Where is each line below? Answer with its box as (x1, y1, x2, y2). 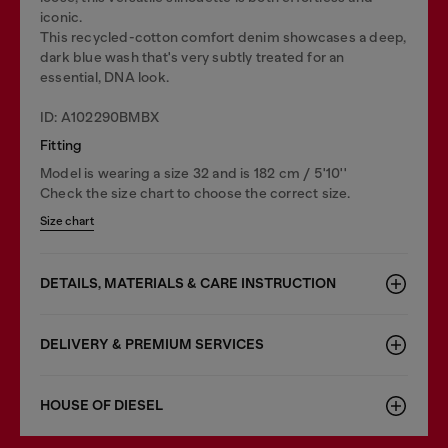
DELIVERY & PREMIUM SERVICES (40, 336, 264, 353)
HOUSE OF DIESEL (40, 397, 163, 414)
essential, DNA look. (40, 69, 169, 85)
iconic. (40, 9, 83, 25)
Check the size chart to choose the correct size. (40, 185, 351, 201)
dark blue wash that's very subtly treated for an (40, 49, 345, 65)
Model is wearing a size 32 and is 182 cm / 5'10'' (40, 165, 347, 181)
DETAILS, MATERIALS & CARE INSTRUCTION (40, 275, 336, 292)
